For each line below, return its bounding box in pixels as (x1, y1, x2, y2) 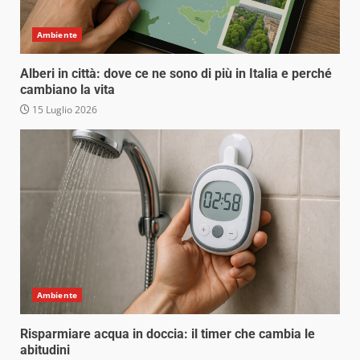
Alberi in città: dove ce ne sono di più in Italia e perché (20, 66, 332, 82)
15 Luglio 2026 (30, 103, 97, 117)
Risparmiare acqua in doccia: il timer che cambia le (20, 326, 315, 342)
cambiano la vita (20, 82, 115, 98)
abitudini (20, 342, 70, 358)
